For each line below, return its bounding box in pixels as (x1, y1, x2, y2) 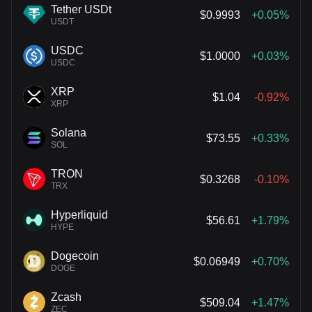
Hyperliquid (51, 208, 108, 221)
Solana (51, 126, 86, 139)
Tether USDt (51, 3, 111, 15)
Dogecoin (51, 249, 99, 262)
